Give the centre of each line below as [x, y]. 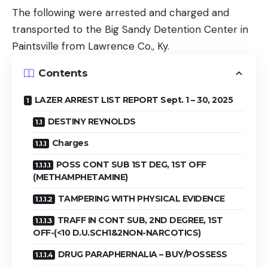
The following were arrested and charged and [121, 12]
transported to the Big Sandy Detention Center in [130, 29]
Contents [63, 73]
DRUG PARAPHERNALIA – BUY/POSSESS [142, 254]
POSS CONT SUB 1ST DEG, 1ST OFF [131, 164]
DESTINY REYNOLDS [92, 121]
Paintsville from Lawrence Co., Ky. [91, 46]
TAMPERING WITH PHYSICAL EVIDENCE [141, 198]
